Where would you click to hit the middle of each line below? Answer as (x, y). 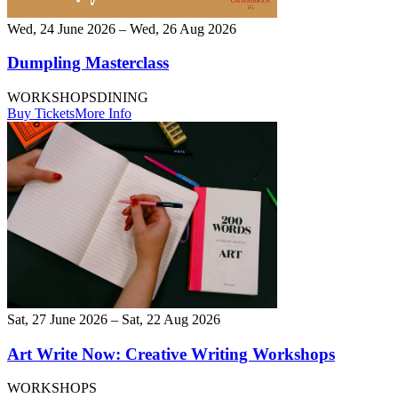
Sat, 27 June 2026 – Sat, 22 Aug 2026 (114, 319)
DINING (123, 97)
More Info (103, 113)
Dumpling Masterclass (88, 63)
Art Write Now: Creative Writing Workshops (171, 354)
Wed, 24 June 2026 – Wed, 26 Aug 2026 (122, 28)
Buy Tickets (41, 113)
